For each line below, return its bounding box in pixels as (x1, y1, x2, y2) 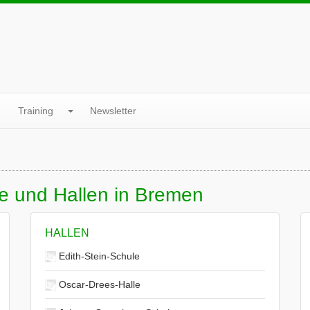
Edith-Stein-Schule (56, 250, 140, 262)
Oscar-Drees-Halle (56, 279, 140, 290)
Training (18, 105, 53, 116)
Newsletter (90, 105, 136, 116)
